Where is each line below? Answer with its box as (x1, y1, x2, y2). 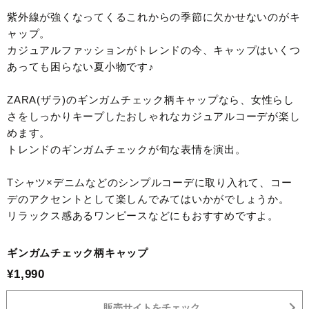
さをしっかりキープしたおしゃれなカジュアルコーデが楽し (7, 110, 301, 122)
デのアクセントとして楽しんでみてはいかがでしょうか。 (7, 192, 290, 205)
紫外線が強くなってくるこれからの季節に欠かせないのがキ (7, 10, 301, 23)
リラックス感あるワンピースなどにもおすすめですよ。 (7, 209, 279, 221)
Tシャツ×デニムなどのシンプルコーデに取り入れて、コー (7, 176, 292, 188)
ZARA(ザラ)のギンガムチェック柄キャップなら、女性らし (7, 93, 295, 106)
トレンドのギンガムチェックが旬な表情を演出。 (7, 143, 246, 155)
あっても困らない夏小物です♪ (7, 60, 154, 72)
